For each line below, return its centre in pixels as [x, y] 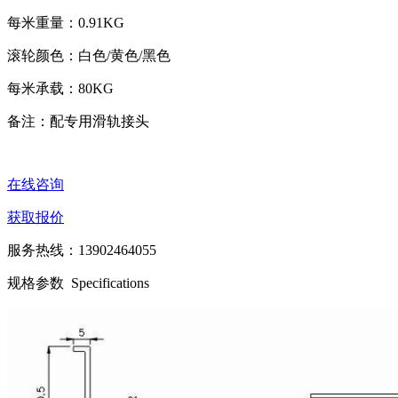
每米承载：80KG [60, 88]
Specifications [110, 283]
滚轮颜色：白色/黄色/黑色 [89, 56]
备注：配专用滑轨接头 [78, 121]
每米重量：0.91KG [66, 23]
